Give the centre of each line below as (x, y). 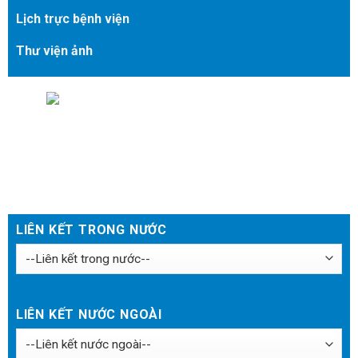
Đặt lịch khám (66, 122)
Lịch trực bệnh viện (72, 18)
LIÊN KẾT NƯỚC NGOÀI (89, 315)
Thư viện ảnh (54, 50)
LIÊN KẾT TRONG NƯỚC (91, 229)
